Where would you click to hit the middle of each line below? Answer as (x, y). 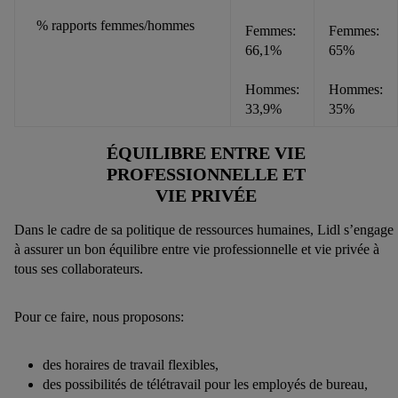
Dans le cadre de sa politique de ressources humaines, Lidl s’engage (204, 230)
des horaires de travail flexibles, (131, 365)
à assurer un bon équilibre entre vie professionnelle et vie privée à (197, 250)
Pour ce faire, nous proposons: (99, 317)
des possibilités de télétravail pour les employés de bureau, (205, 385)
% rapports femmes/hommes (112, 26)
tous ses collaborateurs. (79, 269)
